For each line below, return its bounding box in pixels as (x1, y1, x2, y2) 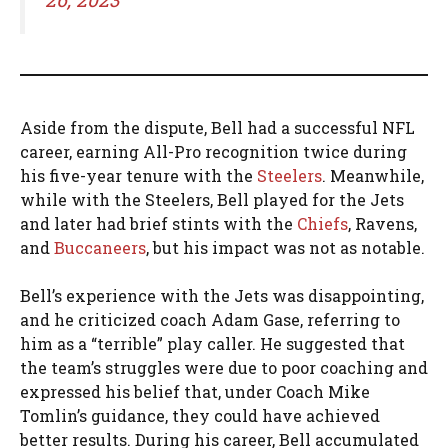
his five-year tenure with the (20, 165, 253, 187)
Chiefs (297, 213, 348, 235)
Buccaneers (54, 237, 146, 259)
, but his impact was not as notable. (146, 237, 425, 259)
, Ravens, (348, 213, 417, 235)
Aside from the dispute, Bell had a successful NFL (20, 117, 415, 139)
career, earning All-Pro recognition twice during (20, 141, 407, 163)
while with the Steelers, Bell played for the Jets (20, 189, 404, 211)
